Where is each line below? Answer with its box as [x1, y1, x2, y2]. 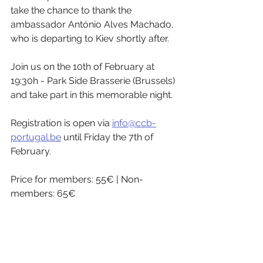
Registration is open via [11, 117, 112, 129]
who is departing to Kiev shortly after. [11, 33, 171, 44]
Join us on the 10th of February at [11, 61, 157, 72]
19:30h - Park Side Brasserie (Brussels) [11, 75, 177, 86]
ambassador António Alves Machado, [11, 19, 176, 30]
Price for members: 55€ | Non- [11, 174, 143, 185]
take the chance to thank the [11, 5, 134, 16]
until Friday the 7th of [61, 131, 156, 143]
